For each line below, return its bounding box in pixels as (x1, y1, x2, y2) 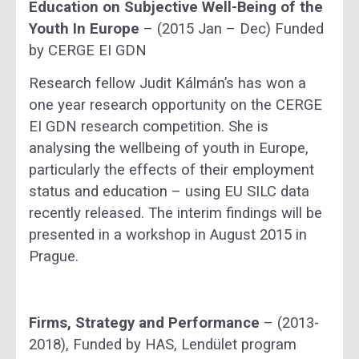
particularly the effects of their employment (29, 161, 314, 179)
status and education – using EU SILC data (29, 183, 309, 201)
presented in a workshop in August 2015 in (29, 226, 307, 244)
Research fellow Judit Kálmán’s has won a (29, 75, 306, 93)
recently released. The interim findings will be (29, 204, 322, 223)
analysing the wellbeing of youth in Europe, (29, 139, 309, 158)
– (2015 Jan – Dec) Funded (139, 20, 324, 38)
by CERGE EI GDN (29, 42, 147, 59)
